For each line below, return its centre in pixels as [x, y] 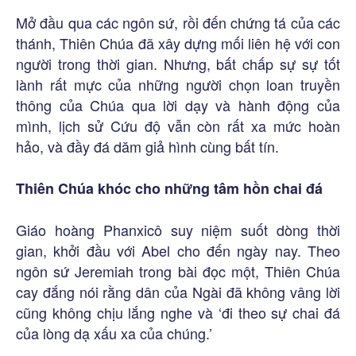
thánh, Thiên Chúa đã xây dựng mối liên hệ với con [178, 43]
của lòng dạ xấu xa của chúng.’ [114, 333]
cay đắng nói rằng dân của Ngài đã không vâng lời [178, 291]
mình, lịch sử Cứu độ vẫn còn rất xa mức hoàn [178, 125]
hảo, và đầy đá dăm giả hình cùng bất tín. [147, 146]
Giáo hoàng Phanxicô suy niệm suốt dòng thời [178, 229]
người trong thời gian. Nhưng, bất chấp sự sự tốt [178, 63]
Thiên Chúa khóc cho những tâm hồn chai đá [169, 188]
